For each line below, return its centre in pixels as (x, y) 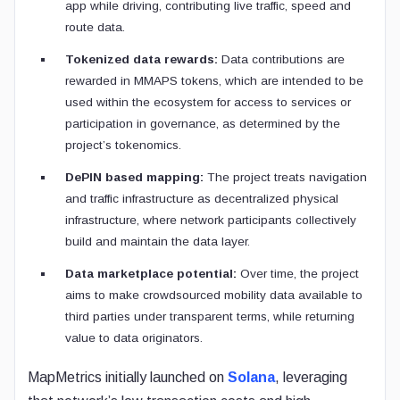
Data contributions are (281, 59)
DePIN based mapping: (134, 177)
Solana (251, 377)
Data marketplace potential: (151, 274)
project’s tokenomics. (123, 145)
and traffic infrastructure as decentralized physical (202, 199)
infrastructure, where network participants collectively (211, 220)
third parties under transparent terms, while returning (210, 317)
